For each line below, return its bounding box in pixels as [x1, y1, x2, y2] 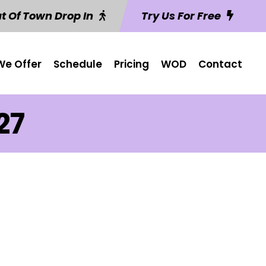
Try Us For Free [141, 8, 221, 23]
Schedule [53, 57, 102, 71]
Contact [198, 57, 242, 71]
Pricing [114, 57, 149, 71]
